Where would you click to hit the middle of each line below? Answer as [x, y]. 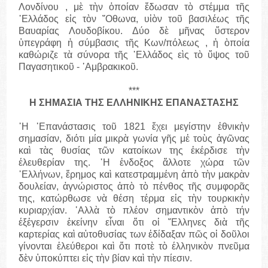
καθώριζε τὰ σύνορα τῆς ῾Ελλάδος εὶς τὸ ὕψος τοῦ [134, 55]
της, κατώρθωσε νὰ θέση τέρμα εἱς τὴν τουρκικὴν [134, 199]
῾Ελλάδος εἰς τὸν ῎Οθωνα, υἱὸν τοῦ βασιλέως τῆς [134, 19]
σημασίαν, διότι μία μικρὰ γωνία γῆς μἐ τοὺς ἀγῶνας [134, 139]
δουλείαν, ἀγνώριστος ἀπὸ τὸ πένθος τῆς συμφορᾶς [134, 187]
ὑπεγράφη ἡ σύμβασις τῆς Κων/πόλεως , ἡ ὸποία [134, 43]
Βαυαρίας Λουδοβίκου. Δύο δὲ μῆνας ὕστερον [134, 31]
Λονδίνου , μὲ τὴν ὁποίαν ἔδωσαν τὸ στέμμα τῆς [134, 7]
